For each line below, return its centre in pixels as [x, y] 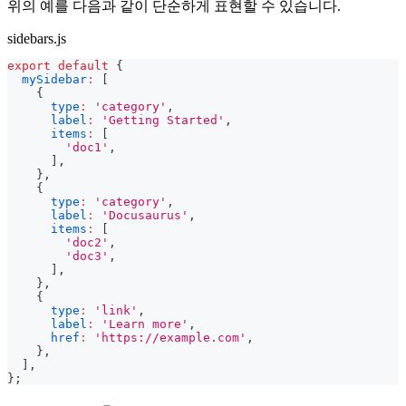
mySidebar [54, 80]
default [83, 66]
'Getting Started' [163, 121]
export [29, 66]
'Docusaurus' [145, 216]
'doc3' [87, 256]
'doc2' [87, 243]
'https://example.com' [170, 338]
